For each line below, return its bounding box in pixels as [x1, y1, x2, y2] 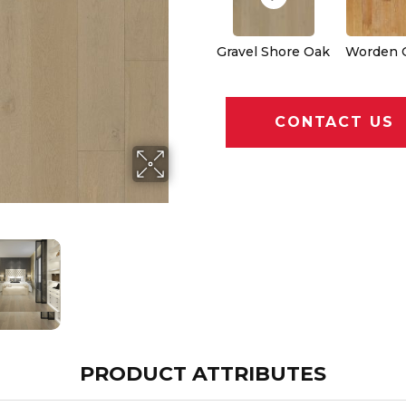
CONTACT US [275, 113, 394, 131]
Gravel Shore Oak [217, 43, 330, 60]
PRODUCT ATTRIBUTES [80, 361, 326, 386]
